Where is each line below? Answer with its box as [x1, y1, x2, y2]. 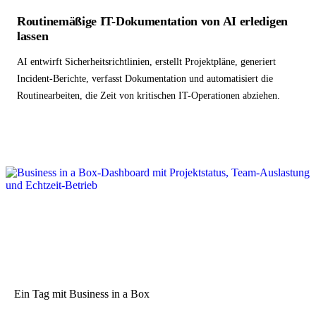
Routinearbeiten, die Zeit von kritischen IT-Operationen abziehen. [17, 90, 280, 102]
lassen [17, 29, 49, 44]
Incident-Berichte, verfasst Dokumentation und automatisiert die [17, 73, 273, 85]
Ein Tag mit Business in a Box [14, 288, 150, 300]
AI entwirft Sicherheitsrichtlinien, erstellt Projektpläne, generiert [17, 56, 276, 68]
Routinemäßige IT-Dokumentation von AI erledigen [17, 14, 288, 29]
